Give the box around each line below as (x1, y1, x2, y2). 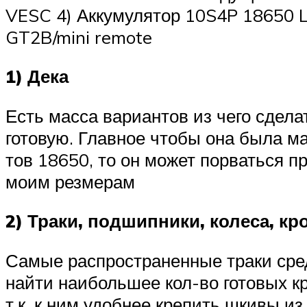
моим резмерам (5, 170, 135, 193)
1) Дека (5, 65, 69, 88)
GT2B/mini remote (5, 25, 152, 48)
